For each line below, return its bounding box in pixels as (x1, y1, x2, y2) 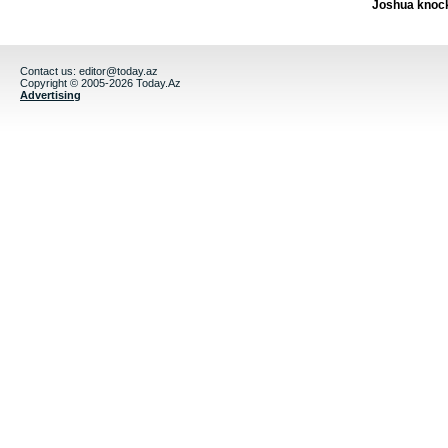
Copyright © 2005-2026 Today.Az (20, 77, 181, 90)
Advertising (20, 89, 81, 102)
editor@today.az (79, 65, 158, 78)
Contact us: (20, 65, 79, 78)
